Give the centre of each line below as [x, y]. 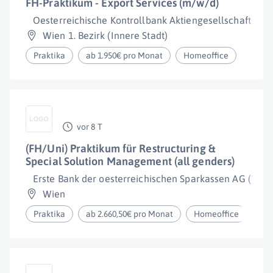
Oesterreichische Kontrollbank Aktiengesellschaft [142, 20]
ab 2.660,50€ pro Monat [130, 214]
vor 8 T [90, 127]
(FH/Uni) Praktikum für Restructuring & [120, 148]
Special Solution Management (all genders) [130, 161]
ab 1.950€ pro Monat [125, 55]
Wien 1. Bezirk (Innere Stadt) [105, 35]
